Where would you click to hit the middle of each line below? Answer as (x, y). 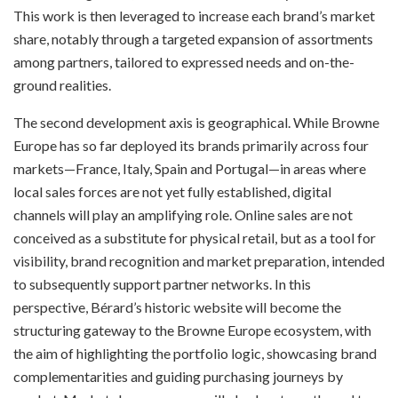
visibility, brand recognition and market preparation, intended (199, 261)
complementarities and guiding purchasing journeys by (178, 377)
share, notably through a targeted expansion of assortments (193, 39)
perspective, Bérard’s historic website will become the (177, 307)
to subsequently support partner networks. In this (162, 284)
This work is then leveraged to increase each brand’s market (194, 16)
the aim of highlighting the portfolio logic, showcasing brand (195, 354)
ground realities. (62, 85)
